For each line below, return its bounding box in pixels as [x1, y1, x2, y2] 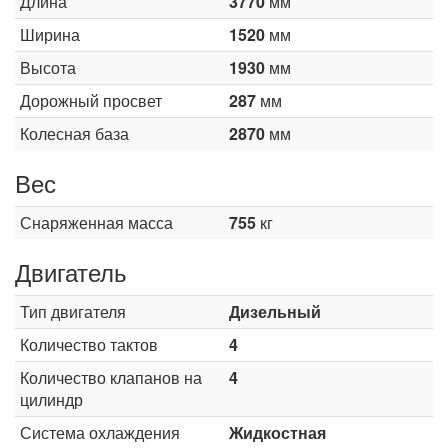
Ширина [20, 23, 80, 46]
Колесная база [20, 122, 129, 145]
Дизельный [229, 300, 321, 323]
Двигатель [15, 254, 127, 289]
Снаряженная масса [20, 211, 173, 234]
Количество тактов [20, 333, 158, 356]
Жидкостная [229, 421, 326, 444]
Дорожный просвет [20, 89, 162, 112]
